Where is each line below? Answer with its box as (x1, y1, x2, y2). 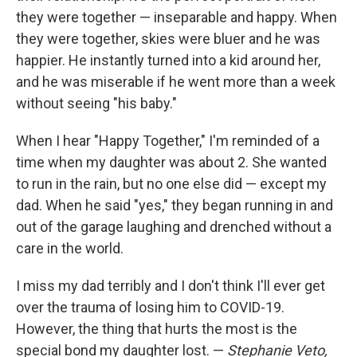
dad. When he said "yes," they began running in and (16, 197, 333, 214)
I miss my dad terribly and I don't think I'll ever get (16, 277, 325, 294)
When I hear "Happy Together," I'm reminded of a (16, 132, 320, 149)
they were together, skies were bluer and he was (16, 30, 320, 47)
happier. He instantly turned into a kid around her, (16, 52, 320, 69)
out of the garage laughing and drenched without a (16, 218, 331, 235)
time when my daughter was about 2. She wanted (16, 154, 327, 171)
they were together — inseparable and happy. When (16, 9, 337, 25)
